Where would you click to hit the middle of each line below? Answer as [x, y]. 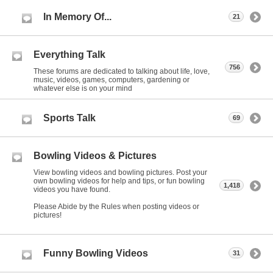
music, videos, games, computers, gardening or [112, 80]
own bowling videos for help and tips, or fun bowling [119, 181]
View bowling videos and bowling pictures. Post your [120, 172]
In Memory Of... [77, 16]
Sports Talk [69, 118]
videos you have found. [72, 189]
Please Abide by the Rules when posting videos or [116, 206]
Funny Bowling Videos [96, 253]
